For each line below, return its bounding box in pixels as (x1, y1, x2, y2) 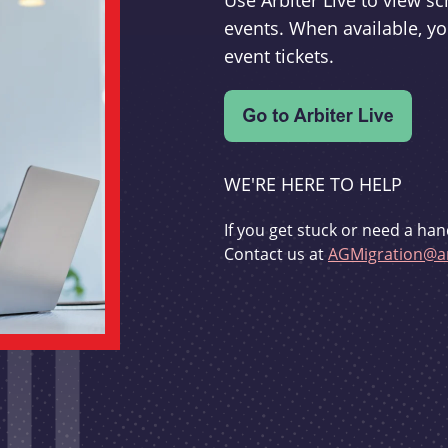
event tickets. (224, 44, 334, 69)
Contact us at (224, 243, 328, 266)
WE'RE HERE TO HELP (224, 172, 402, 197)
